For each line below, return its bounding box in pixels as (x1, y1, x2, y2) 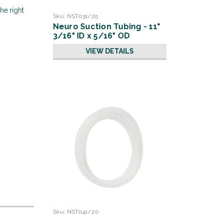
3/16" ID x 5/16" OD (53, 31, 130, 40)
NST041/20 (67, 208, 99, 215)
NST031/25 (67, 13, 98, 19)
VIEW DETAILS (85, 47, 134, 55)
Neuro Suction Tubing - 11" (53, 22, 160, 31)
